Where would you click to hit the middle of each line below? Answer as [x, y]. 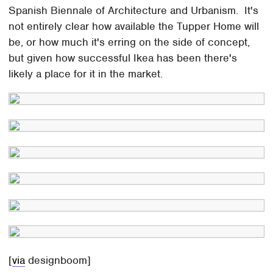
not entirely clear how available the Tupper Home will [134, 27]
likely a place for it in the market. [86, 74]
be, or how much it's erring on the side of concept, [129, 42]
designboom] [58, 260]
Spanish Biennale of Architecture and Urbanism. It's [134, 11]
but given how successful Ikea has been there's [123, 58]
